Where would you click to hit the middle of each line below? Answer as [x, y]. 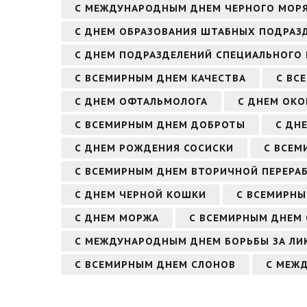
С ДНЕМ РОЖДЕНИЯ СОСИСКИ [154, 148]
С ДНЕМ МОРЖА [117, 218]
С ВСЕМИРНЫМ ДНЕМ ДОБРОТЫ [160, 124]
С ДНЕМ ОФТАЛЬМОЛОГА [141, 101]
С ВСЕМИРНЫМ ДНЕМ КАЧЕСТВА [160, 78]
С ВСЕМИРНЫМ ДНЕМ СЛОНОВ [155, 264]
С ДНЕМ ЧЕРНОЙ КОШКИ [140, 194]
